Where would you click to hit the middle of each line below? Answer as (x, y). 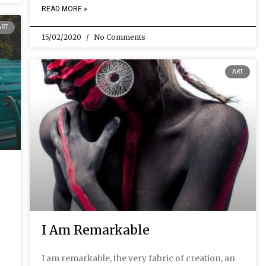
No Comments (119, 37)
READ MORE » (64, 9)
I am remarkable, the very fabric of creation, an (138, 258)
